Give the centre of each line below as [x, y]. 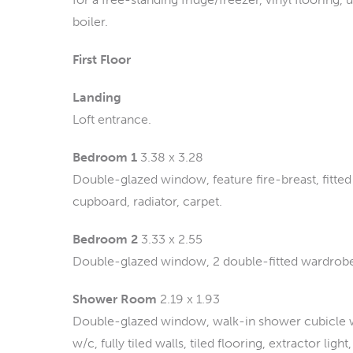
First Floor [102, 59]
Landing [97, 97]
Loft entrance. [112, 119]
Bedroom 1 [105, 157]
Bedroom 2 [105, 239]
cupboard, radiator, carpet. [147, 201]
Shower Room [115, 299]
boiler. [90, 22]
